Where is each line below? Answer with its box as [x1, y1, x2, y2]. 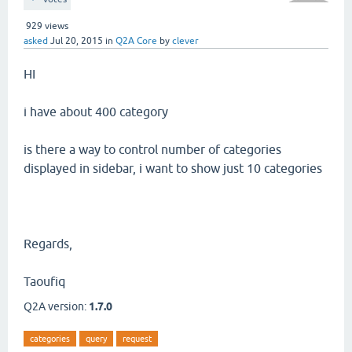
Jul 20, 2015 [50, 35, 103, 46]
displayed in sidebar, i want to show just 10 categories [24, 161, 322, 175]
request [123, 334, 152, 343]
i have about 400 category [24, 104, 168, 119]
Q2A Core [115, 35, 157, 46]
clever [172, 35, 199, 46]
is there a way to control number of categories [24, 142, 281, 156]
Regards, [24, 236, 72, 251]
